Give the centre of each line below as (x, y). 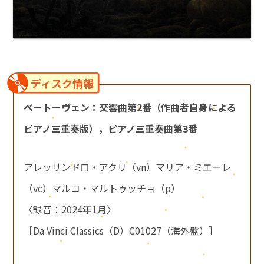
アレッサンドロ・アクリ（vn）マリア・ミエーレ (128, 166)
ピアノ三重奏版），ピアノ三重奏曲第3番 (111, 129)
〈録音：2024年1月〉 (70, 209)
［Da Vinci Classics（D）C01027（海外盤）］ (121, 230)
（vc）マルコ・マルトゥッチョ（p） (102, 188)
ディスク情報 (62, 83)
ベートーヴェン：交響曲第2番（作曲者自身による (130, 108)
